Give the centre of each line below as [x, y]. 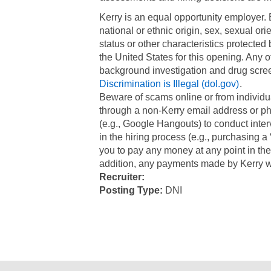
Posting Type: [132, 190]
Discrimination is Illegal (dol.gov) [169, 84]
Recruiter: [123, 177]
